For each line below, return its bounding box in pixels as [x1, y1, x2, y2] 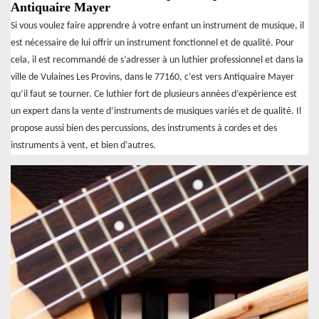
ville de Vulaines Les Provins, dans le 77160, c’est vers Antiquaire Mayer [11, 71, 294, 83]
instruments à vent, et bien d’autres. [11, 140, 156, 151]
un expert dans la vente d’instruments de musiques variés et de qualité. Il [11, 105, 301, 117]
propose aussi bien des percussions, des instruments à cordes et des [11, 122, 277, 134]
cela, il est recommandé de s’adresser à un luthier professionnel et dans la [11, 54, 303, 66]
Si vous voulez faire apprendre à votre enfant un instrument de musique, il [11, 20, 304, 31]
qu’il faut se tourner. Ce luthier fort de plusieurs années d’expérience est [11, 88, 297, 100]
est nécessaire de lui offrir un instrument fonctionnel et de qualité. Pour [11, 37, 294, 48]
